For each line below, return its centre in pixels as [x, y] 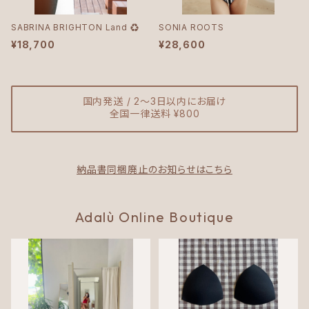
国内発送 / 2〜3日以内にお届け [154, 101]
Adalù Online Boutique [154, 217]
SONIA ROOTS [191, 27]
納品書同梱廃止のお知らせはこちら [154, 169]
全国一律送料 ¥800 [154, 113]
